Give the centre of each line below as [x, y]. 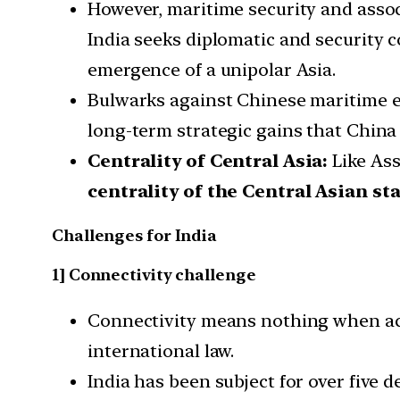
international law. [161, 351]
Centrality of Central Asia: [208, 160]
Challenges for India [134, 236]
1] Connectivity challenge [154, 275]
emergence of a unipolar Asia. [212, 69]
